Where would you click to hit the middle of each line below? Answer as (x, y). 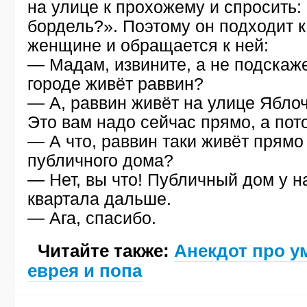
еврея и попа (85, 271)
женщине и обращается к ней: (148, 45)
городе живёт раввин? (115, 84)
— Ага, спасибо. (92, 218)
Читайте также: (106, 251)
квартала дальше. (99, 199)
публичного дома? (100, 160)
